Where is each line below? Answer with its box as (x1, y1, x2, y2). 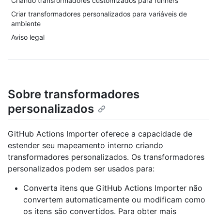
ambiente (11, 19, 41, 28)
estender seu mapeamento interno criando (8, 140, 163, 151)
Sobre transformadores (8, 87, 139, 101)
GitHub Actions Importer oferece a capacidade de (8, 129, 192, 139)
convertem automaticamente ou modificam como (23, 195, 205, 205)
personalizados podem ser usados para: (8, 164, 155, 174)
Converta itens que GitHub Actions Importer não (23, 183, 202, 193)
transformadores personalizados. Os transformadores (8, 152, 204, 162)
